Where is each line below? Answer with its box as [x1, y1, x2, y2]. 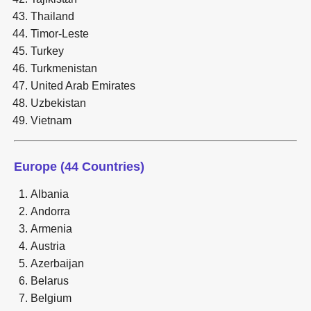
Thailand [31, 10, 74, 22]
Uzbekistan [31, 96, 86, 109]
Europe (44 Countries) [14, 158, 144, 174]
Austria [31, 239, 65, 252]
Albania [31, 187, 69, 200]
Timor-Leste [31, 27, 89, 40]
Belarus [31, 274, 69, 287]
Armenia [31, 222, 72, 235]
